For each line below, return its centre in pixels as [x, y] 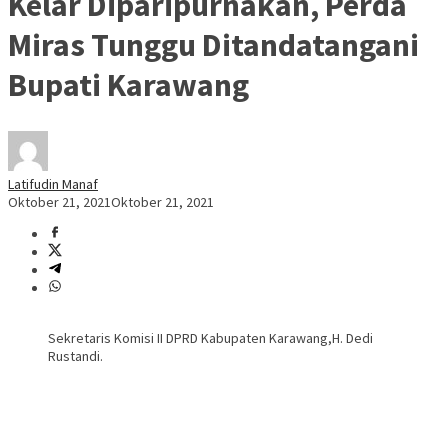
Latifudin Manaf [53, 184]
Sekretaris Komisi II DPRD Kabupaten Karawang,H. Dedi [210, 338]
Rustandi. [75, 356]
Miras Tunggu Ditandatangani [213, 44]
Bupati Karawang [128, 84]
